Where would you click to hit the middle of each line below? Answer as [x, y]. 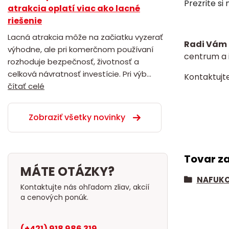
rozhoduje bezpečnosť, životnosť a [73, 61]
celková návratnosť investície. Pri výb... [79, 74]
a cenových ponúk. [86, 197]
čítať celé [26, 86]
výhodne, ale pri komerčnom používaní [81, 49]
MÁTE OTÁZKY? [67, 171]
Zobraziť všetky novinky [77, 117]
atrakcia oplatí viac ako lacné [74, 8]
